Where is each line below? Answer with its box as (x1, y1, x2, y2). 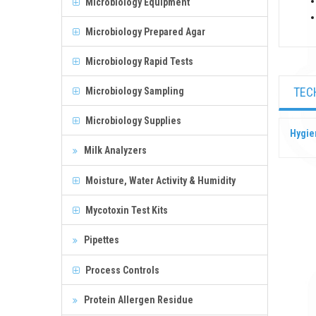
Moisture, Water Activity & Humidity (83, 174, 236, 186)
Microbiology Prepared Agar (83, 25, 205, 37)
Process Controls (83, 264, 159, 276)
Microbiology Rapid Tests (83, 55, 193, 67)
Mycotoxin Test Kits (83, 204, 168, 216)
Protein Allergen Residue (82, 293, 193, 305)
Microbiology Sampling (83, 85, 184, 97)
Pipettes (82, 233, 119, 245)
